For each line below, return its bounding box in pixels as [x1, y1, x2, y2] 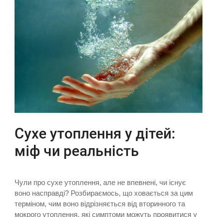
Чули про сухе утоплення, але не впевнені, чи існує [15, 178, 186, 186]
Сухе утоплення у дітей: [15, 124, 175, 142]
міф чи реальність [15, 142, 139, 159]
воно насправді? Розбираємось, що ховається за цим [15, 188, 193, 197]
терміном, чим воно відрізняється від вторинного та [15, 199, 185, 208]
